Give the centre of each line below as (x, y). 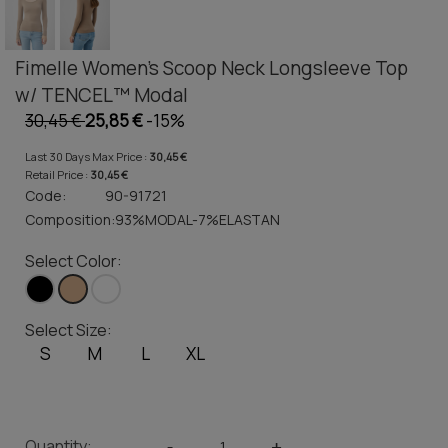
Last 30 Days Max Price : (87, 157)
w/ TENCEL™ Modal (101, 95)
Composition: (70, 220)
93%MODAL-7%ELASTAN (197, 220)
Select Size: (68, 330)
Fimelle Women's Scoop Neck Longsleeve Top (211, 68)
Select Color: (73, 261)
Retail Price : (57, 175)
